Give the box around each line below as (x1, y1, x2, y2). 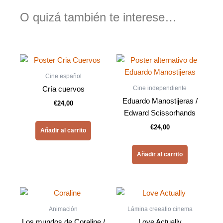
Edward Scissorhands (124, 109, 196, 117)
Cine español (45, 73, 82, 80)
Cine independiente (133, 85, 187, 92)
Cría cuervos (42, 85, 85, 94)
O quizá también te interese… (20, 10, 177, 24)
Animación (49, 205, 78, 213)
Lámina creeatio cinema (127, 205, 193, 213)
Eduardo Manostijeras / (122, 97, 198, 106)
